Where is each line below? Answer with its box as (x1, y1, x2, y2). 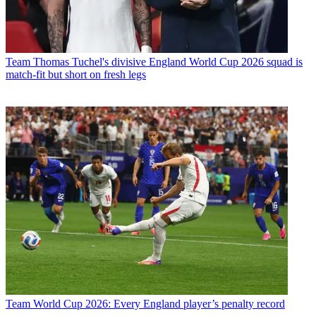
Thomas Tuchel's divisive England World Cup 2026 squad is (33, 56, 303, 68)
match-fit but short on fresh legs (6, 68, 146, 81)
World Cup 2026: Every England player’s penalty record (33, 297, 285, 310)
